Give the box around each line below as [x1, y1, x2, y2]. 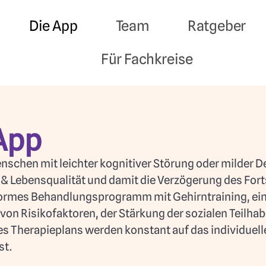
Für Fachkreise [100, 50, 194, 68]
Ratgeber [187, 17, 246, 34]
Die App [28, 17, 78, 34]
